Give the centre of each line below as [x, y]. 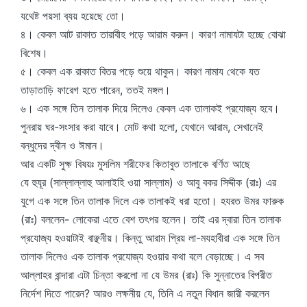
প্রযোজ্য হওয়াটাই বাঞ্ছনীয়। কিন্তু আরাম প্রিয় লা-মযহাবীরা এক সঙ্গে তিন [150, 238]
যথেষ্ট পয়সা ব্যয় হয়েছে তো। [73, 16]
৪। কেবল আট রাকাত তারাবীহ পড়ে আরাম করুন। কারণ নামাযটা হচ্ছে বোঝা [153, 34]
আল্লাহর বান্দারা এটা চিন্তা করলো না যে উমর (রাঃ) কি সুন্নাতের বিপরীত [146, 275]
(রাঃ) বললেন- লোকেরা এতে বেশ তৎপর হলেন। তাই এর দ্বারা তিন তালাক [151, 219]
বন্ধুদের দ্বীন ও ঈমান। [62, 145]
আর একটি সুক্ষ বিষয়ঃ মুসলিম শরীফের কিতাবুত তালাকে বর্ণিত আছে [135, 164]
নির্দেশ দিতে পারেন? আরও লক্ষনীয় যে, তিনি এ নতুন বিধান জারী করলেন [145, 293]
